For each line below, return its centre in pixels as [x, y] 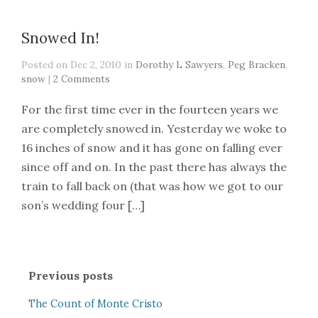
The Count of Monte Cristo [95, 304]
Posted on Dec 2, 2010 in [78, 65]
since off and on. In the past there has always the [154, 167]
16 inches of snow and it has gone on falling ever [152, 148]
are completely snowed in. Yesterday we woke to [154, 128]
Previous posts [70, 275]
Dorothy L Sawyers [179, 65]
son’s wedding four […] [83, 205]
